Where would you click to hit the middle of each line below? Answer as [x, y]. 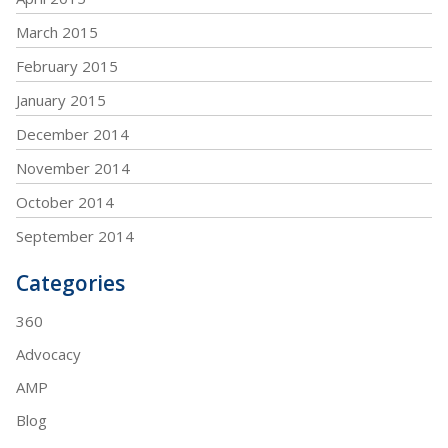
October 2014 [65, 202]
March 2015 [57, 32]
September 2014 [75, 236]
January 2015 [61, 100]
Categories [70, 283]
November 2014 [73, 168]
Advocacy [48, 354]
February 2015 [67, 66]
